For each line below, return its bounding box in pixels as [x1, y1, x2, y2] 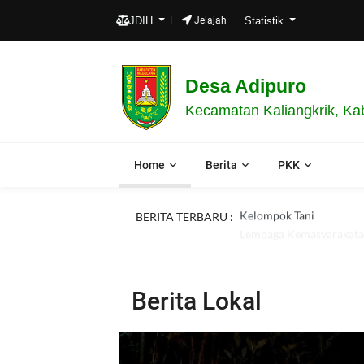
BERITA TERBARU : [136, 210, 233, 223]
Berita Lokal [132, 287, 262, 315]
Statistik [244, 14, 287, 27]
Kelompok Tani [240, 210, 314, 223]
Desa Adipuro [185, 76, 306, 97]
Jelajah [192, 14, 227, 26]
